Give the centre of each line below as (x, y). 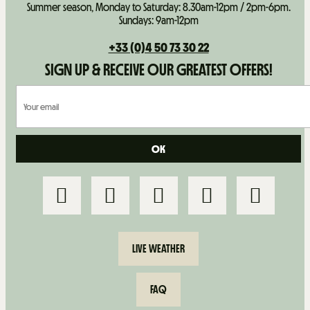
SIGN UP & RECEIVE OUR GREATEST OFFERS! (158, 70)
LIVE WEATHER (158, 248)
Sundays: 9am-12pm (158, 20)
